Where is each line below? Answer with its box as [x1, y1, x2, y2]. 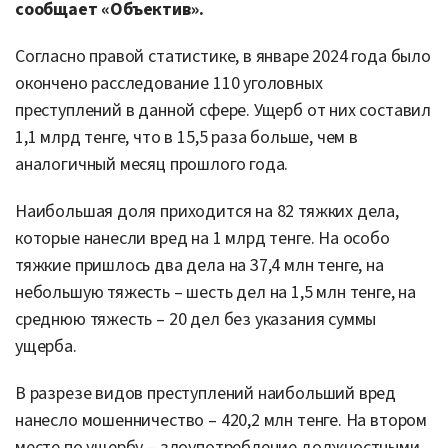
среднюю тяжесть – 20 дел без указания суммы [15, 306, 377, 332]
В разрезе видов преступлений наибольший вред [15, 380, 397, 406]
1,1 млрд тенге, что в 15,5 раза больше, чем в [15, 124, 358, 150]
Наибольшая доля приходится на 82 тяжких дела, [15, 198, 399, 224]
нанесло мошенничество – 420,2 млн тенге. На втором [15, 407, 427, 433]
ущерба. [15, 333, 77, 359]
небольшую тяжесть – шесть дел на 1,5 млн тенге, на [15, 279, 416, 305]
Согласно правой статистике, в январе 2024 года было [15, 43, 431, 69]
